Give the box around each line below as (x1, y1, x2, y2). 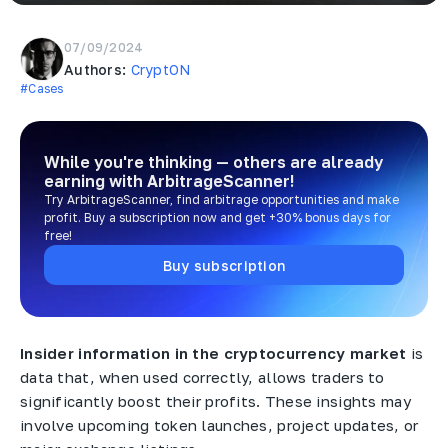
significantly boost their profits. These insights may (20, 392, 411, 410)
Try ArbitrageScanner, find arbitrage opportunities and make (44, 192, 399, 207)
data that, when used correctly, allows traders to (20, 368, 385, 386)
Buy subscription (162, 256, 286, 274)
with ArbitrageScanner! (109, 171, 294, 191)
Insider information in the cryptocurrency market (20, 344, 407, 362)
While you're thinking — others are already (44, 152, 383, 172)
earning (44, 171, 109, 191)
